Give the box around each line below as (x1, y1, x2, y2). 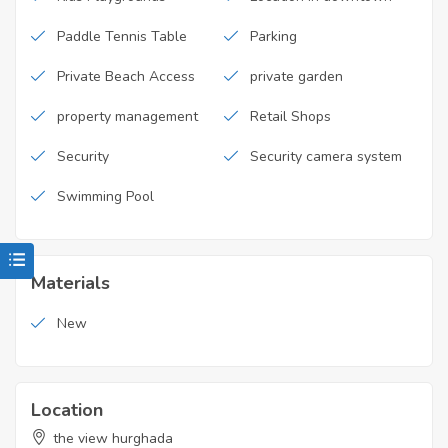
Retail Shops (250, 107, 331, 127)
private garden (250, 67, 343, 87)
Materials (31, 271, 110, 296)
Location (31, 398, 103, 423)
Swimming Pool (57, 187, 154, 207)
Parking (250, 27, 297, 47)
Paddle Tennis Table (57, 27, 187, 47)
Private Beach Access (57, 67, 195, 87)
